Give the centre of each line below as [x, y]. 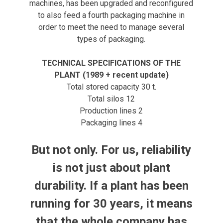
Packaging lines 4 [111, 123]
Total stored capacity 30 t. [111, 87]
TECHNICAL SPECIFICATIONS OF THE [111, 63]
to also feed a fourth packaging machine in [111, 15]
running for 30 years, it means [111, 204]
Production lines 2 [111, 111]
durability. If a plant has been [111, 186]
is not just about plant [111, 168]
